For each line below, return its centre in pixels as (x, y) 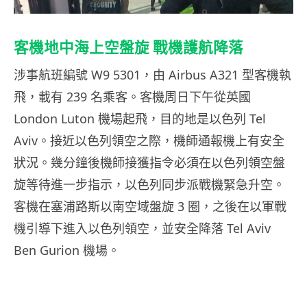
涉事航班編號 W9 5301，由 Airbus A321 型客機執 (152, 75)
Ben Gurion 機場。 (67, 250)
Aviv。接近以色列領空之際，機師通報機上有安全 (149, 141)
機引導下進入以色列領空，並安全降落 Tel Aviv (142, 229)
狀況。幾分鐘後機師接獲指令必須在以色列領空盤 (149, 163)
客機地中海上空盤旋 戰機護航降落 (128, 48)
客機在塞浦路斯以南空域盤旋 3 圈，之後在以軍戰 (150, 207)
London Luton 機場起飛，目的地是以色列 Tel (140, 119)
